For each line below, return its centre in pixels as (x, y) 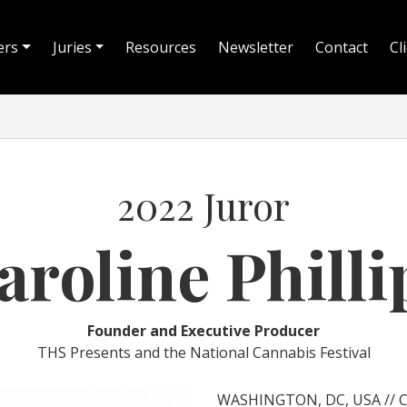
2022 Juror (203, 205)
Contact (342, 47)
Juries (72, 47)
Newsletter (256, 47)
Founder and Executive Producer (203, 331)
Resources (161, 47)
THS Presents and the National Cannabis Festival (203, 352)
